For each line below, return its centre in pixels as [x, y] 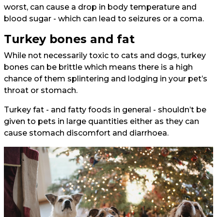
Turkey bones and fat [71, 39]
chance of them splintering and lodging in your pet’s [106, 79]
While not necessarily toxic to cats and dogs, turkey [105, 56]
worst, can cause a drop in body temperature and [100, 7]
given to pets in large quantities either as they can [101, 122]
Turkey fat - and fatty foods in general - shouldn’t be [105, 110]
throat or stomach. [41, 91]
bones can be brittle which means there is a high [98, 67]
